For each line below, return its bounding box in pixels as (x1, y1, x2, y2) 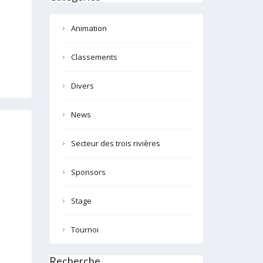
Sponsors (70, 167, 106, 178)
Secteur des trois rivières (70, 138, 160, 149)
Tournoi (70, 224, 99, 235)
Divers (70, 80, 94, 92)
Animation (70, 23, 107, 34)
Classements (70, 52, 117, 63)
